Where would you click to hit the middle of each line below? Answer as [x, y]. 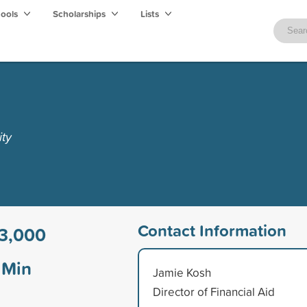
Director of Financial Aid [213, 291]
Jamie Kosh [182, 272]
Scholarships [80, 14]
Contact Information [212, 230]
